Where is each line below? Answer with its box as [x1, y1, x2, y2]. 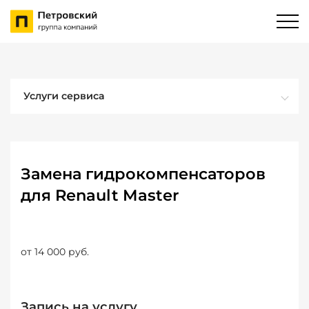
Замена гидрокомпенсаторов [21, 164, 266, 183]
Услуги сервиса [23, 90, 105, 102]
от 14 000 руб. [21, 246, 89, 258]
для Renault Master [21, 186, 179, 205]
